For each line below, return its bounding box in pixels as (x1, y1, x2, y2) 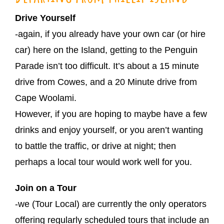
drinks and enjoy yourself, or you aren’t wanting (15, 125, 203, 135)
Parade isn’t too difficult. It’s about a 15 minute (15, 61, 199, 71)
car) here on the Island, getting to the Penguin (15, 45, 197, 55)
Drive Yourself (15, 13, 75, 23)
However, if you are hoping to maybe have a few (15, 109, 207, 119)
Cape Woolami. (15, 93, 76, 103)
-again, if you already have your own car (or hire (15, 29, 205, 39)
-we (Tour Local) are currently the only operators (15, 199, 206, 209)
